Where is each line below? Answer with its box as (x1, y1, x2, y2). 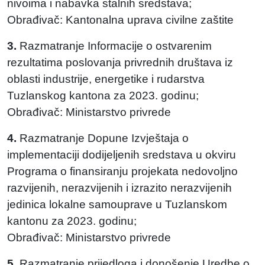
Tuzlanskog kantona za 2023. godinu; (7, 89, 202, 102)
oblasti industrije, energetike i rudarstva (7, 73, 205, 85)
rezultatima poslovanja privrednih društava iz (7, 56, 233, 69)
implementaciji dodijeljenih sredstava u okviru (7, 148, 236, 161)
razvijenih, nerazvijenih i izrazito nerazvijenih (7, 182, 232, 194)
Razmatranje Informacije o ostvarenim (17, 40, 212, 52)
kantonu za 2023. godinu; (7, 215, 140, 227)
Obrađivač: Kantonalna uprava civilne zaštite (7, 14, 234, 26)
